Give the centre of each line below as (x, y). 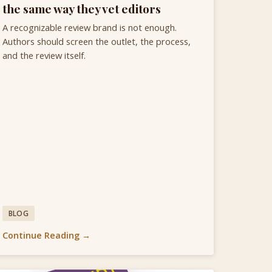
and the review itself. (44, 56)
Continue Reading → (46, 236)
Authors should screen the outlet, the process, (97, 42)
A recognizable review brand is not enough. (90, 28)
